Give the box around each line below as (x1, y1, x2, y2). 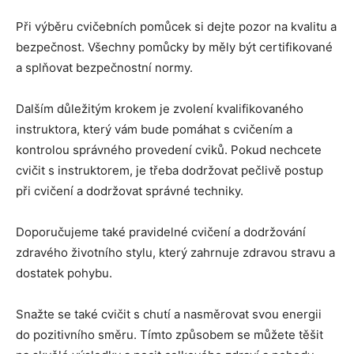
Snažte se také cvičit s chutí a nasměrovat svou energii (16, 307, 322, 322)
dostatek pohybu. (16, 265, 112, 281)
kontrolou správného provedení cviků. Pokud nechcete (16, 142, 322, 158)
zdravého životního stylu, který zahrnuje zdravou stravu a (16, 245, 335, 261)
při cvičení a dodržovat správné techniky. (16, 183, 243, 199)
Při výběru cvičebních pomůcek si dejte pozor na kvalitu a (16, 19, 337, 35)
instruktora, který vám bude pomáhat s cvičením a (16, 122, 292, 137)
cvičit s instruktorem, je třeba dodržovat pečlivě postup (16, 163, 323, 179)
